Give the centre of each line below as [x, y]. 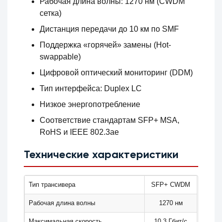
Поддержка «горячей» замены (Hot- [106, 45]
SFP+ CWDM [171, 185]
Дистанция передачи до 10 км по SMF [110, 29]
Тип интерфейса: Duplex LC [91, 89]
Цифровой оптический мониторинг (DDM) [116, 73]
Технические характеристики [101, 155]
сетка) [51, 13]
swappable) [60, 57]
